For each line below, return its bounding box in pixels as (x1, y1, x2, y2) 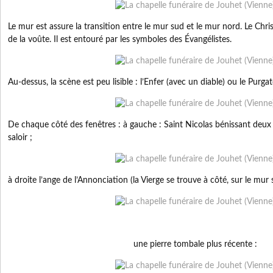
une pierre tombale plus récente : (133, 239, 257, 249)
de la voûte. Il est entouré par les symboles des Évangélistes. (8, 35, 232, 44)
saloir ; (8, 133, 32, 142)
